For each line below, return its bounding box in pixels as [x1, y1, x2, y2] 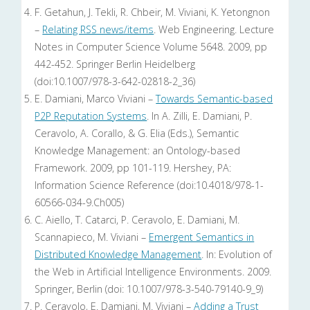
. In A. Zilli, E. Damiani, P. [147, 109, 253, 123]
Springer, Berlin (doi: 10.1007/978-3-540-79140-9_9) [35, 282, 264, 296]
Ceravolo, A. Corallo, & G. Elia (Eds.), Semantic [35, 127, 239, 140]
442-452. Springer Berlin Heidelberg [35, 57, 196, 71]
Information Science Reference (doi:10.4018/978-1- [35, 179, 264, 192]
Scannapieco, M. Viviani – [35, 230, 149, 244]
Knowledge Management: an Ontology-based [35, 144, 241, 158]
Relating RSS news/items [42, 23, 154, 37]
